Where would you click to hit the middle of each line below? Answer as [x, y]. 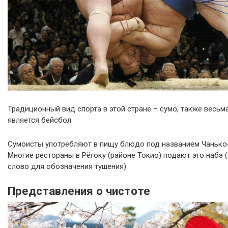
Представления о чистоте [79, 191]
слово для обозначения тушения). [68, 166]
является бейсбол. [40, 120]
